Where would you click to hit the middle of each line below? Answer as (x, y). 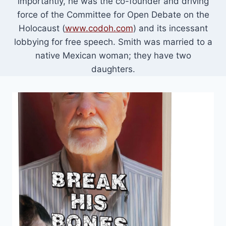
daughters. (113, 69)
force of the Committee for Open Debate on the (113, 15)
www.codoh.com (99, 28)
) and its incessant (170, 28)
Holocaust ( (42, 28)
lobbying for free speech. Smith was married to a (113, 42)
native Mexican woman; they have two (113, 55)
